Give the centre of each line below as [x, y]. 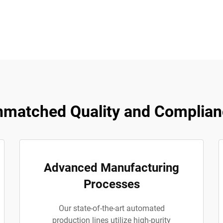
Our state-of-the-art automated [111, 208]
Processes [111, 184]
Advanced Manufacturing [111, 168]
